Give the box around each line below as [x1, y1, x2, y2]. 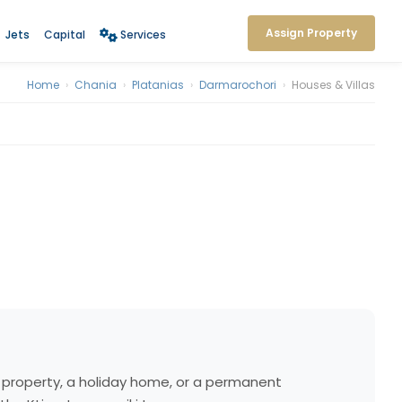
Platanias [132, 77, 184, 92]
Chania [74, 77, 117, 92]
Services [119, 26, 166, 42]
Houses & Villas [292, 77, 375, 92]
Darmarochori [199, 77, 276, 92]
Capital [43, 26, 85, 42]
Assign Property [266, 25, 357, 40]
